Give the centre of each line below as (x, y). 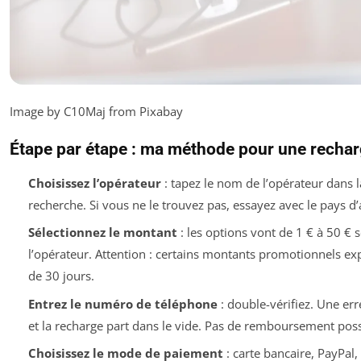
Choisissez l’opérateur (94, 183)
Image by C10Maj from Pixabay (96, 111)
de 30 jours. (61, 276)
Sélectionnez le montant (102, 232)
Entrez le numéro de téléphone (122, 303)
